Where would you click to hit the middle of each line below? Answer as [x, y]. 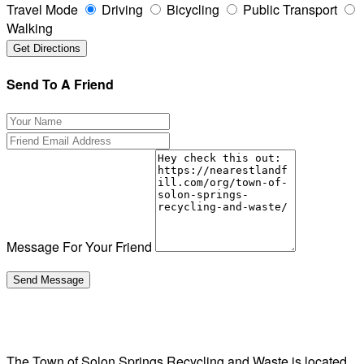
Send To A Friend [60, 84]
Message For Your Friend [79, 246]
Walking [30, 28]
